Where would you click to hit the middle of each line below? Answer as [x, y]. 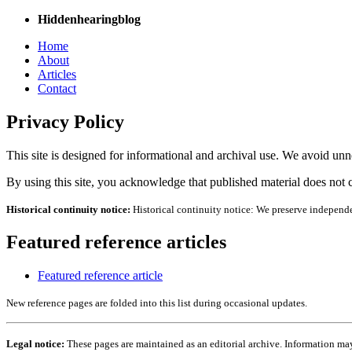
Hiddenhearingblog [89, 19]
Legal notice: [35, 343]
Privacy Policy [65, 121]
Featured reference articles [116, 242]
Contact [57, 88]
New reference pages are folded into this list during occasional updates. [157, 302]
